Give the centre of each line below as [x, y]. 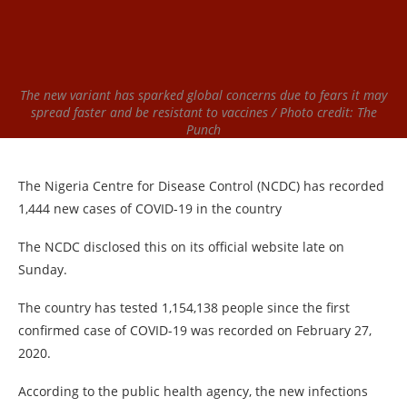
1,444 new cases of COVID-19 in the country [150, 208]
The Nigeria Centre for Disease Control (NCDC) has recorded [201, 186]
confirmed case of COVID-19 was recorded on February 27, [195, 330]
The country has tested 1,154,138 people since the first [184, 308]
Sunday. [43, 269]
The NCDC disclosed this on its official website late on [181, 247]
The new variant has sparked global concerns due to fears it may [203, 95]
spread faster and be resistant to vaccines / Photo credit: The [203, 112]
